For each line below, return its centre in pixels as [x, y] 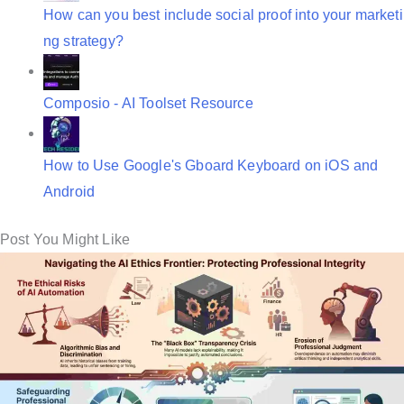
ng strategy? [83, 41]
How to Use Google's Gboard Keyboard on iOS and [211, 165]
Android [69, 191]
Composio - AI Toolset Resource [148, 103]
